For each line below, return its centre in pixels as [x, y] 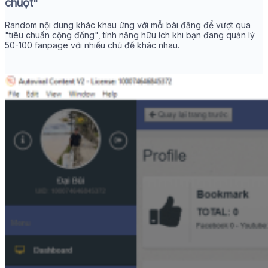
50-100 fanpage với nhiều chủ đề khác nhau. [92, 45]
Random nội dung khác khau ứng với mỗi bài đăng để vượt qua [128, 25]
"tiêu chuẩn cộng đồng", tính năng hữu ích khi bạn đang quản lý [130, 35]
